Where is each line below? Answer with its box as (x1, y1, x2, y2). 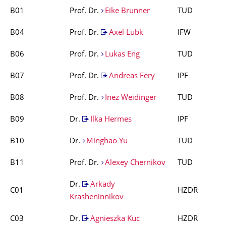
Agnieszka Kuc (90, 215, 140, 223)
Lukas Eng (104, 51, 140, 59)
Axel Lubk (108, 29, 143, 37)
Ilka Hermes (90, 116, 132, 124)
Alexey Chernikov (104, 159, 165, 167)
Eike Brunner (104, 8, 150, 15)
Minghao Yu (86, 138, 128, 145)
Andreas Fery (108, 73, 155, 80)
